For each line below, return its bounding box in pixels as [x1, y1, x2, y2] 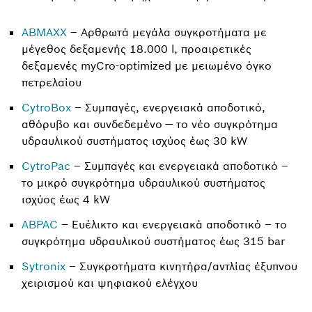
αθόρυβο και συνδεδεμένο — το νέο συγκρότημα [22, 117, 278, 131]
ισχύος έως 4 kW [22, 192, 110, 206]
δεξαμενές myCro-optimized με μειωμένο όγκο [22, 58, 272, 72]
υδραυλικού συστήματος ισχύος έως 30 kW [22, 134, 247, 148]
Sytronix [22, 259, 65, 273]
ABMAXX [22, 25, 67, 39]
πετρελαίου [22, 75, 81, 89]
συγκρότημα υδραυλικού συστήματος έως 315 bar [22, 234, 285, 248]
